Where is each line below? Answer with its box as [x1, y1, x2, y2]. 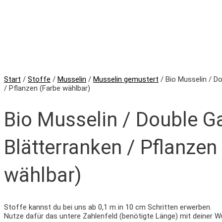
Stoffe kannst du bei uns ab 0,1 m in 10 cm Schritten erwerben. [4, 202, 212, 212]
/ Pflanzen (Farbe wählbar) [4, 84, 90, 93]
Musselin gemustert [93, 75, 159, 84]
